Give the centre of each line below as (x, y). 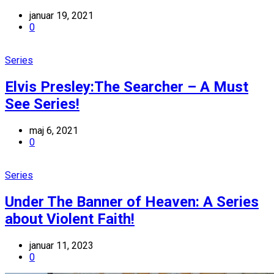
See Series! (42, 104)
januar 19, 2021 (61, 16)
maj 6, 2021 (54, 130)
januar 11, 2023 (61, 245)
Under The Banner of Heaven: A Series (132, 202)
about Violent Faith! (70, 219)
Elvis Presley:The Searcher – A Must (127, 87)
